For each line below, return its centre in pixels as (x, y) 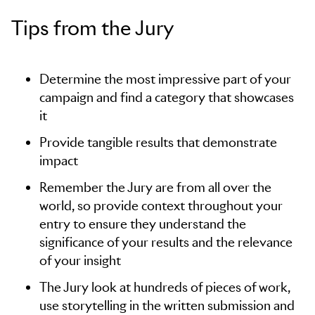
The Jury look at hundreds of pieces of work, (165, 287)
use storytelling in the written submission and (167, 306)
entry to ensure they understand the (143, 224)
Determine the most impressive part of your (165, 79)
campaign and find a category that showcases (167, 97)
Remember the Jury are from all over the (155, 187)
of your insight (80, 261)
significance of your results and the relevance (166, 242)
